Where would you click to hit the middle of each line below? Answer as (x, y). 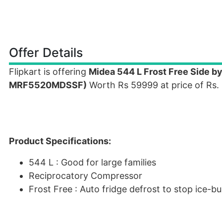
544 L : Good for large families (92, 162)
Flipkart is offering (49, 72)
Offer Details (46, 53)
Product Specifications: (60, 141)
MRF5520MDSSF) (48, 85)
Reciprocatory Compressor (85, 176)
